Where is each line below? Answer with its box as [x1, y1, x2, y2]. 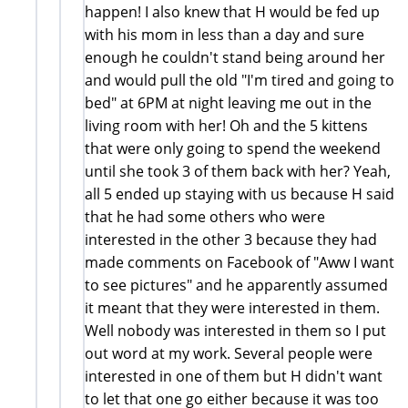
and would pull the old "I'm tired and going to [85, 69, 394, 90]
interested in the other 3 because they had [85, 229, 377, 250]
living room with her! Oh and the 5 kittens [85, 115, 368, 136]
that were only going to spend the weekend [85, 138, 381, 158]
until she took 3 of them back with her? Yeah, [85, 160, 391, 181]
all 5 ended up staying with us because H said [85, 183, 394, 204]
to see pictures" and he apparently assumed [85, 274, 388, 295]
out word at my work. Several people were [85, 342, 372, 363]
